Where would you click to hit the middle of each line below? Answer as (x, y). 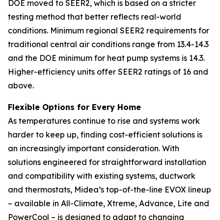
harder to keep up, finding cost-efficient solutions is (105, 135)
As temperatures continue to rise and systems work (104, 121)
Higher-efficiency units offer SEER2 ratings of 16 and (108, 72)
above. (21, 86)
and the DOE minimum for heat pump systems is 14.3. (106, 58)
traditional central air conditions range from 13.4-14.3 (108, 44)
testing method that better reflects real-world (95, 17)
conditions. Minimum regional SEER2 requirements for (109, 31)
